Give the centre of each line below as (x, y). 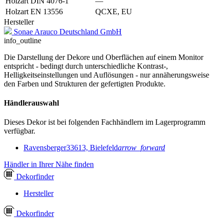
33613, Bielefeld (92, 148)
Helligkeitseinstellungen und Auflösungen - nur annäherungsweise (107, 75)
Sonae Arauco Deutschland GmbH (68, 31)
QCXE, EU (114, 11)
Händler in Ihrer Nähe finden (49, 165)
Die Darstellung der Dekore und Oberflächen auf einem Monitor (104, 57)
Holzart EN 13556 (34, 11)
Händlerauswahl (31, 103)
